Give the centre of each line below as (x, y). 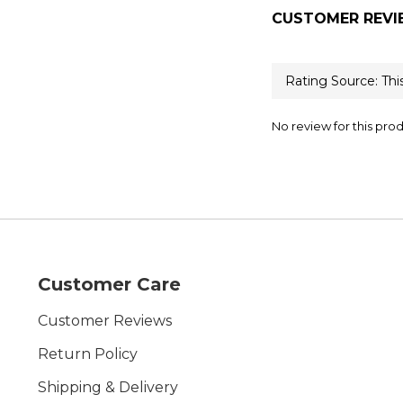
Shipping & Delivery (108, 387)
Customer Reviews (105, 321)
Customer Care (109, 284)
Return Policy (88, 354)
